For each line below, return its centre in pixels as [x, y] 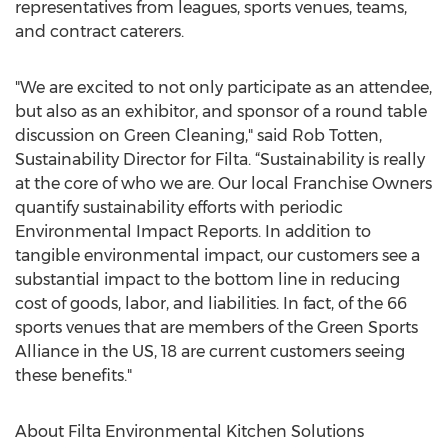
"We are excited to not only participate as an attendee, [223, 87]
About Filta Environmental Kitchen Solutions [189, 431]
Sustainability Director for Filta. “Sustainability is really [220, 159]
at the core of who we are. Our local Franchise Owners [223, 183]
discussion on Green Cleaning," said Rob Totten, [198, 135]
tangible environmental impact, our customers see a [217, 255]
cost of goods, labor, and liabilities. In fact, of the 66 [211, 303]
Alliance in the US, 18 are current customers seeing [210, 351]
